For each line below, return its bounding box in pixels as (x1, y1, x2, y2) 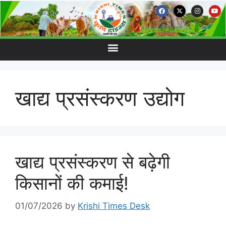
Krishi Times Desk (78, 200, 150, 211)
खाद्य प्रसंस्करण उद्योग (15, 85, 185, 111)
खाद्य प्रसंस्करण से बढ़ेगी (15, 151, 170, 173)
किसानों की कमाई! (15, 173, 129, 194)
